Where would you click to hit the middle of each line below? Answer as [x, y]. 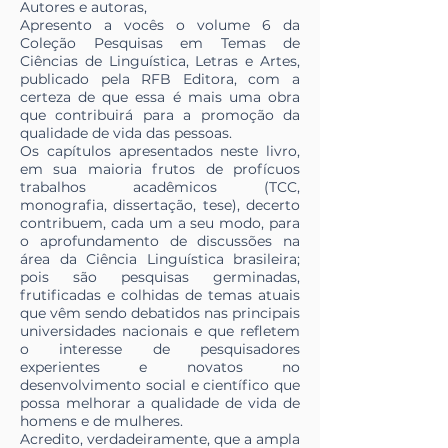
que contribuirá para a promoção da [160, 115]
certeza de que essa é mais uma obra [160, 97]
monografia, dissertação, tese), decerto [160, 205]
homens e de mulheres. [101, 421]
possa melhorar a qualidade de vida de [160, 403]
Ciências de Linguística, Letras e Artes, [160, 61]
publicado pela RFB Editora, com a [160, 79]
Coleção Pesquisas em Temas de [160, 43]
